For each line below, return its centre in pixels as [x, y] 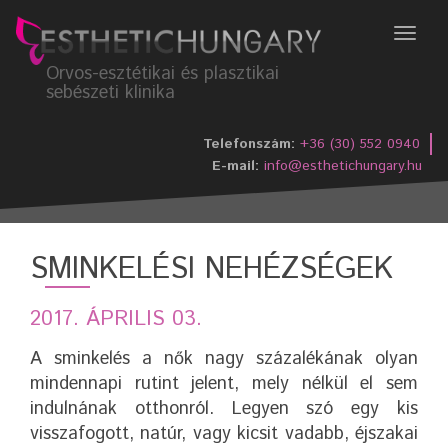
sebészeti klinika [110, 92]
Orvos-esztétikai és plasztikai [162, 73]
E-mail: [235, 165]
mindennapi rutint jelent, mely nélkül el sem [224, 383]
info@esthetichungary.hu [343, 165]
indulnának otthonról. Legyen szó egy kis [224, 408]
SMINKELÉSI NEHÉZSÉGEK [211, 269]
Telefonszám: [249, 143]
